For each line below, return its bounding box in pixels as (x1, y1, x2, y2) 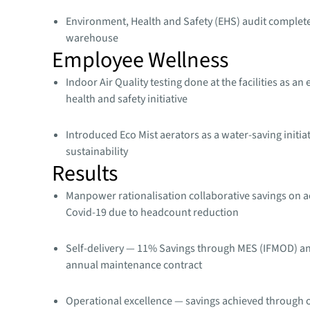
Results (52, 157, 118, 190)
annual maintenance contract (66, 257, 203, 273)
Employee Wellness (52, 44, 228, 76)
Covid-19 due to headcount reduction (66, 204, 239, 220)
